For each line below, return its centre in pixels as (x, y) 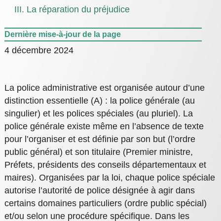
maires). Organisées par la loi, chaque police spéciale (110, 178)
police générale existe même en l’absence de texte (104, 127)
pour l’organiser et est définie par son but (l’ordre (100, 139)
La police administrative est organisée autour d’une (104, 88)
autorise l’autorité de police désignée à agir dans (99, 191)
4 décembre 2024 (39, 51)
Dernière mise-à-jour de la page (62, 35)
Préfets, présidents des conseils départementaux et (105, 165)
